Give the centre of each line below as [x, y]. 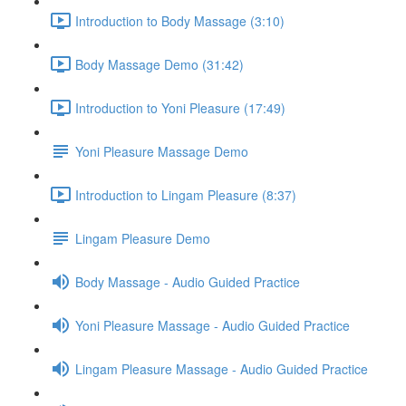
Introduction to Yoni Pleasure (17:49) [180, 107]
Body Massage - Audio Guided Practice [188, 281]
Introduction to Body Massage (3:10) [180, 20]
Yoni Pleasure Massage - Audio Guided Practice [213, 325]
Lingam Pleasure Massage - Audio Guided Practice [222, 368]
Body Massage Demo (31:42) [159, 64]
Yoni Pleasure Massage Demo [162, 151]
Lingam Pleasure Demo [143, 238]
